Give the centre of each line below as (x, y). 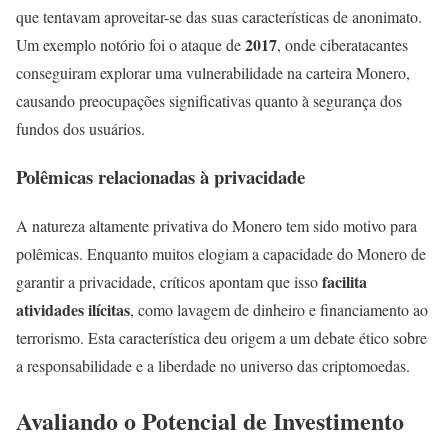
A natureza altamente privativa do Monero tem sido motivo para (216, 225)
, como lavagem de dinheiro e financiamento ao (279, 309)
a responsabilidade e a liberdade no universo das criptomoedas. (213, 365)
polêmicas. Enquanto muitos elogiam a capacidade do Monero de (221, 253)
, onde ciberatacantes (342, 44)
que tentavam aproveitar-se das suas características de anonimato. (219, 16)
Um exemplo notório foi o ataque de (130, 44)
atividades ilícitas (73, 309)
